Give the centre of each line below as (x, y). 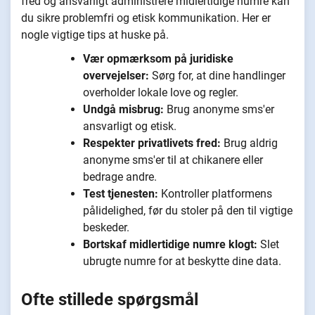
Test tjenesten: (121, 193)
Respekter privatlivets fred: (152, 143)
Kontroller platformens (215, 193)
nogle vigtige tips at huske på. (96, 34)
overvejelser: (116, 75)
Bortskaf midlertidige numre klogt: (170, 244)
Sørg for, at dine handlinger (217, 75)
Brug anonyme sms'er (219, 109)
